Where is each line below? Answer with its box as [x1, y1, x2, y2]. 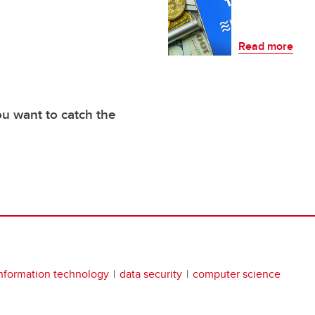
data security [120, 266, 182, 283]
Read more [238, 38, 293, 55]
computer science [193, 266, 281, 283]
